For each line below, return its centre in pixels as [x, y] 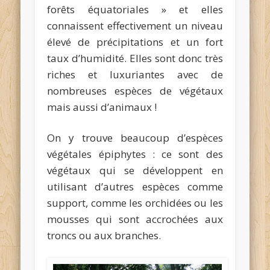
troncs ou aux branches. [104, 235]
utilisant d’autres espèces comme [135, 186]
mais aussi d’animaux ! [102, 107]
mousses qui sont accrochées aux [135, 219]
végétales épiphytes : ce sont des [135, 154]
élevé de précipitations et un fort [135, 42]
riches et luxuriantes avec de [135, 74]
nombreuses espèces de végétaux [135, 90]
